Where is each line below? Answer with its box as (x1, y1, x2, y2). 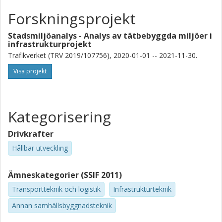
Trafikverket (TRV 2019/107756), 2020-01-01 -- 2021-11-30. (8, 51, 197, 60)
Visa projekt (13, 67, 47, 75)
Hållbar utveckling (12, 143, 68, 153)
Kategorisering (8, 107, 111, 127)
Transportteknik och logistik (12, 184, 101, 194)
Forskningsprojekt (8, 8, 136, 29)
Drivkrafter (8, 128, 54, 139)
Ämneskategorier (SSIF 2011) (8, 169, 122, 180)
